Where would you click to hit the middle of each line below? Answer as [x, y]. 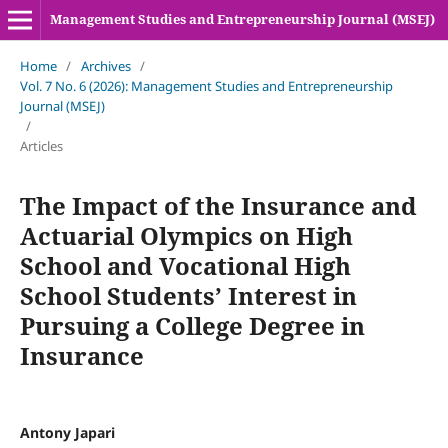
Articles [41, 145]
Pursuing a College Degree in [192, 325]
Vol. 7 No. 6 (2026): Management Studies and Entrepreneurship [206, 85]
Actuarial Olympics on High [186, 235]
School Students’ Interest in [188, 295]
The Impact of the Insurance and [218, 205]
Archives [105, 65]
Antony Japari [67, 432]
